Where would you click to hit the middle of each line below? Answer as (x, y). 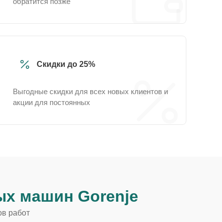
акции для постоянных (52, 102)
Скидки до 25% (66, 64)
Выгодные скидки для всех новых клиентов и (90, 91)
